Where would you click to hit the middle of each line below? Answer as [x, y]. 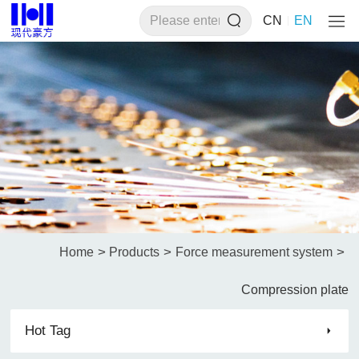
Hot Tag [48, 331]
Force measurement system [254, 252]
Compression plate [294, 289]
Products [135, 252]
